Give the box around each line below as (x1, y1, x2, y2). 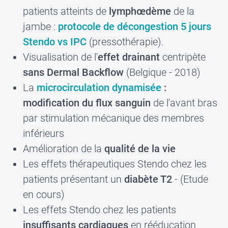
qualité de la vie (104, 142, 176, 155)
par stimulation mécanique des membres (23, 111, 204, 124)
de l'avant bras (151, 96, 217, 109)
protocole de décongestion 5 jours (58, 20, 211, 33)
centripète (160, 50, 206, 63)
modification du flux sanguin (23, 96, 151, 109)
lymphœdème (109, 5, 171, 17)
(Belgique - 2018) (126, 66, 201, 78)
